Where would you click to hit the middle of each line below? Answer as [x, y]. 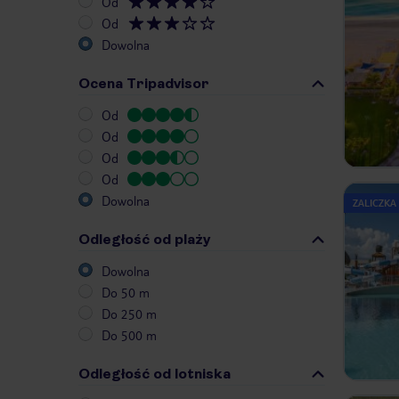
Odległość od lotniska [155, 374]
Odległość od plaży [144, 240]
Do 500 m [129, 335]
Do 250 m [129, 314]
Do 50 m [126, 293]
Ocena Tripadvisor [144, 84]
